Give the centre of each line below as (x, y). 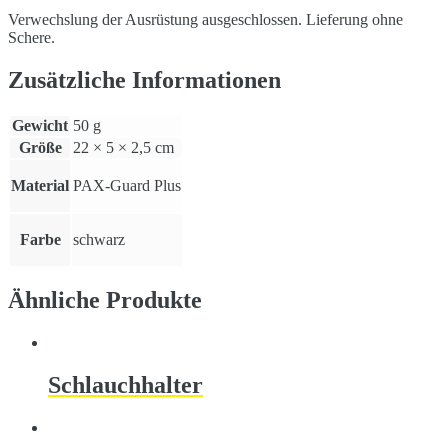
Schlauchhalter (125, 385)
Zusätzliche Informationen (144, 79)
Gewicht (40, 125)
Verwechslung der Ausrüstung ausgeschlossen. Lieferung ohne (205, 19)
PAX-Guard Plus (127, 185)
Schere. (31, 37)
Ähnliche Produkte (105, 300)
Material (40, 185)
